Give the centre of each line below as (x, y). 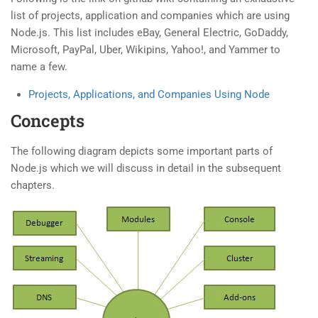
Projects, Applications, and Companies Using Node (149, 95)
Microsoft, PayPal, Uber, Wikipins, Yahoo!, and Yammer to (146, 50)
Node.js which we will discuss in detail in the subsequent (146, 169)
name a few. (39, 67)
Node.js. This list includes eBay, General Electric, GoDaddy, (149, 33)
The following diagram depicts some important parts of (142, 152)
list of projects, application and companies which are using (150, 16)
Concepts (48, 121)
